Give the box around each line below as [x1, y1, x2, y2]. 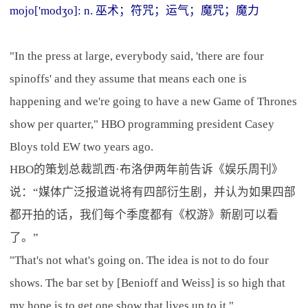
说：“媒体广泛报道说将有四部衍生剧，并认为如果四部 [9, 185, 296, 199]
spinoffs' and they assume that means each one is [9, 71, 247, 85]
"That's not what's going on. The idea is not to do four [9, 253, 269, 267]
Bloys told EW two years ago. [9, 140, 153, 153]
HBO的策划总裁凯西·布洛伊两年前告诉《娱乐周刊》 [9, 162, 283, 176]
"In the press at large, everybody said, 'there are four [9, 49, 264, 63]
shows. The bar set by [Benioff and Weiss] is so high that [9, 276, 285, 289]
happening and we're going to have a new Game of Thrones [9, 94, 297, 108]
